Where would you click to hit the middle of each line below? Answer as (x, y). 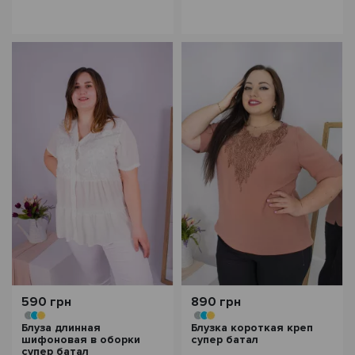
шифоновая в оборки (81, 340)
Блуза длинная (61, 328)
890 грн (216, 302)
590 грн (46, 302)
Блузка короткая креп (252, 328)
